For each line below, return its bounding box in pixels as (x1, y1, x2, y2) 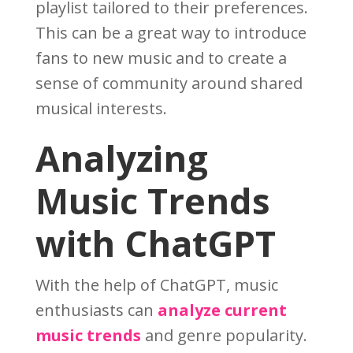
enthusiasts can (35, 299, 158, 321)
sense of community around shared (35, 72, 303, 95)
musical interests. (35, 98, 167, 120)
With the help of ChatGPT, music (35, 274, 278, 296)
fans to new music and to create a (35, 47, 287, 69)
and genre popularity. (140, 325, 307, 347)
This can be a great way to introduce (35, 22, 307, 44)
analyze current (157, 299, 287, 321)
